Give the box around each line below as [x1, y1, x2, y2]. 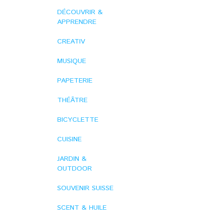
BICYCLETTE [57, 115, 98, 125]
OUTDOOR [57, 164, 92, 174]
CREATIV [57, 37, 85, 46]
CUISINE [57, 134, 82, 144]
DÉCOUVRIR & [57, 7, 103, 17]
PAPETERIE [57, 76, 92, 86]
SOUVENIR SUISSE [57, 183, 113, 193]
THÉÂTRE [57, 95, 88, 105]
